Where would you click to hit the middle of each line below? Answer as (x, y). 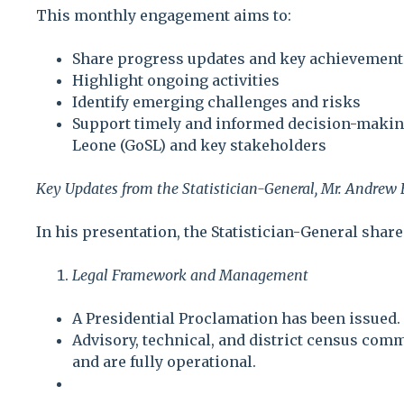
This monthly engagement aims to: (164, 15)
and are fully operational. (164, 361)
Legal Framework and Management (190, 275)
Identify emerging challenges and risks (216, 101)
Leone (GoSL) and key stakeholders (199, 145)
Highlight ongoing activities (176, 80)
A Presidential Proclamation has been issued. (236, 318)
